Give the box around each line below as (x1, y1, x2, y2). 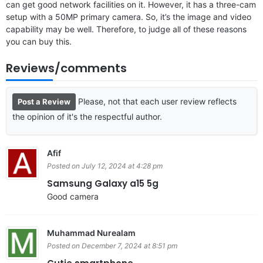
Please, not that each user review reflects (78, 96, 237, 106)
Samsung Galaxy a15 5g (47, 177, 159, 190)
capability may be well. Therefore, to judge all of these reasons (6, 23, 247, 34)
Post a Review (18, 96, 70, 106)
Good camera (47, 191, 99, 201)
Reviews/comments (6, 59, 127, 76)
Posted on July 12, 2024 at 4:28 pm (47, 161, 163, 170)
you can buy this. (6, 36, 72, 46)
